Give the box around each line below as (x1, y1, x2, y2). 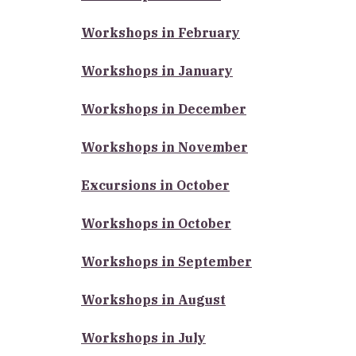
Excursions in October (81, 176, 230, 193)
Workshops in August (81, 291, 226, 308)
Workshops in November (81, 138, 248, 155)
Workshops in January (81, 62, 233, 79)
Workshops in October (81, 215, 231, 231)
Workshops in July (81, 329, 206, 346)
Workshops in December (81, 100, 246, 117)
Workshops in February (81, 24, 240, 41)
